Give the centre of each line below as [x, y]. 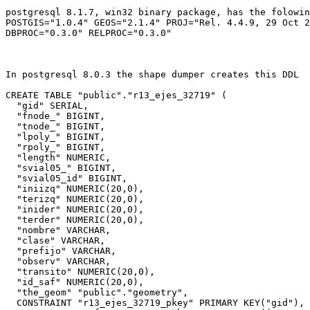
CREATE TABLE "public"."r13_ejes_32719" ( [116, 95]
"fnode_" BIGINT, [11, 116]
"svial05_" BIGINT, [11, 168]
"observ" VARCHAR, [11, 262]
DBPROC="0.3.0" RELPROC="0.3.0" [89, 33]
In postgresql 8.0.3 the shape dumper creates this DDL [152, 75]
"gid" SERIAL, [11, 106]
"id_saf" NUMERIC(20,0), [11, 282]
